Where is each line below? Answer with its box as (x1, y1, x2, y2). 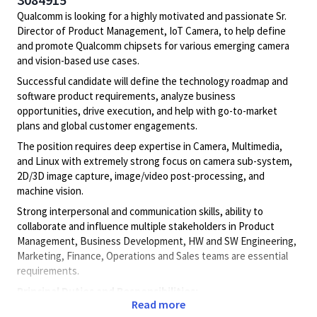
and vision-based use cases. (17, 54, 139, 67)
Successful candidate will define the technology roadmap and (17, 74, 288, 88)
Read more (132, 297, 185, 311)
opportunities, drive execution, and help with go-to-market (17, 104, 277, 117)
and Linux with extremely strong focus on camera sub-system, (17, 154, 292, 168)
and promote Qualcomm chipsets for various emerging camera (17, 39, 289, 52)
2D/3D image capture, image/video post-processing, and (17, 169, 265, 183)
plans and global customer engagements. (17, 119, 197, 132)
